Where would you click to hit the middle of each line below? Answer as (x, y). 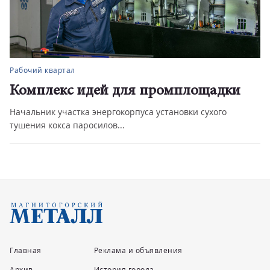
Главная (26, 250)
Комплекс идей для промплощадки (125, 91)
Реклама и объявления (138, 250)
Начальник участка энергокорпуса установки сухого (118, 112)
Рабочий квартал (42, 70)
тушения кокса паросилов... (67, 125)
